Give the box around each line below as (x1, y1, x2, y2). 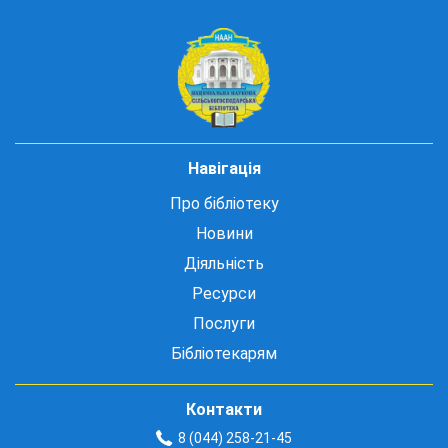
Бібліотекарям (171, 343, 277, 363)
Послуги (193, 313, 255, 333)
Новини (195, 223, 253, 243)
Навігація (187, 158, 261, 178)
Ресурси (192, 283, 256, 303)
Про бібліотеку (169, 193, 279, 213)
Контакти (186, 399, 262, 419)
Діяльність (184, 253, 264, 273)
